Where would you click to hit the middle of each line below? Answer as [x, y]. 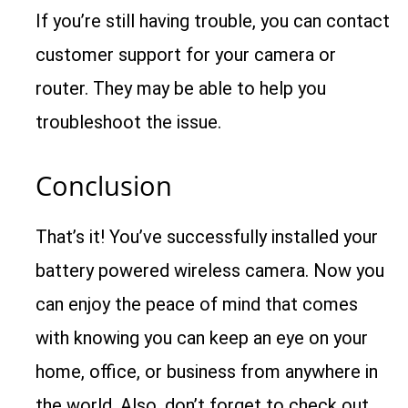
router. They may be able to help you [181, 89]
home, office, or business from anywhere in [207, 372]
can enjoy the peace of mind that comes [197, 305]
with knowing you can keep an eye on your [202, 338]
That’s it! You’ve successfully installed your [207, 237]
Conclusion [104, 186]
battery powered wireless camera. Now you [210, 271]
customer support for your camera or [186, 55]
